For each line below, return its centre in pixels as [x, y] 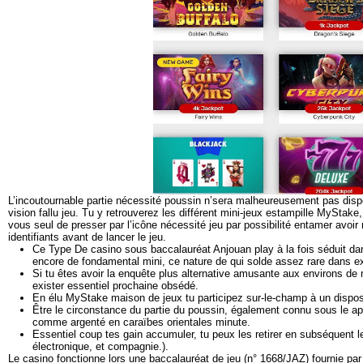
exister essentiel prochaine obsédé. [115, 286]
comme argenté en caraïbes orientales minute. [141, 322]
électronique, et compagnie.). [100, 347]
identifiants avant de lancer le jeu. [87, 237]
